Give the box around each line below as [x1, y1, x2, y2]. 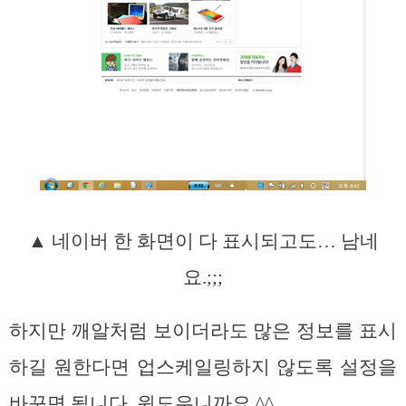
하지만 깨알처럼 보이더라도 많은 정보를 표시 [9, 320, 397, 343]
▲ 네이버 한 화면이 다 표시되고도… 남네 [27, 230, 379, 253]
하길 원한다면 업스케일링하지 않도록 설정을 [9, 356, 397, 379]
